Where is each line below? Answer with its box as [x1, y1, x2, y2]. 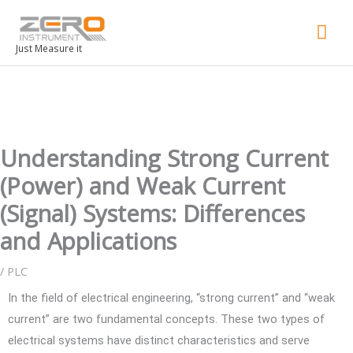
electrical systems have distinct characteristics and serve [8, 333, 310, 347]
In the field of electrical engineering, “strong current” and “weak [8, 290, 335, 305]
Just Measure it [16, 42, 82, 55]
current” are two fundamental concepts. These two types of [8, 311, 325, 326]
